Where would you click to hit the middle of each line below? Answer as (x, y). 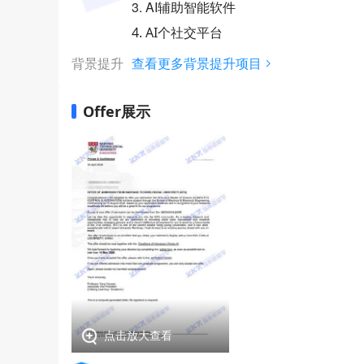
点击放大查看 (138, 335)
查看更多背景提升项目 (197, 63)
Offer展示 (117, 111)
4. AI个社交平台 (177, 32)
